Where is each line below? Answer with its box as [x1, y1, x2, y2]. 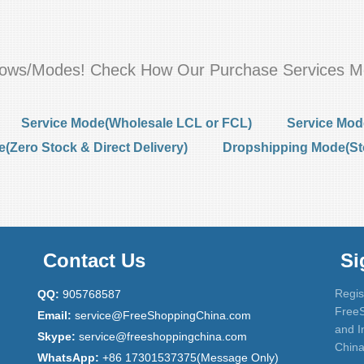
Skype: [37, 330, 76, 343]
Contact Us [43, 249, 145, 271]
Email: [37, 309, 71, 322]
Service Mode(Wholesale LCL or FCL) [21, 116, 252, 130]
